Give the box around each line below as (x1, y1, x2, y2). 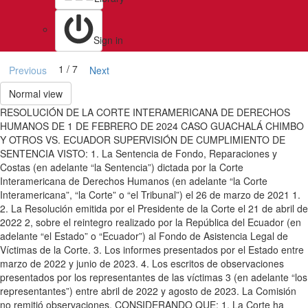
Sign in (93, 33, 123, 47)
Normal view (9, 87, 63, 100)
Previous (9, 63, 47, 77)
